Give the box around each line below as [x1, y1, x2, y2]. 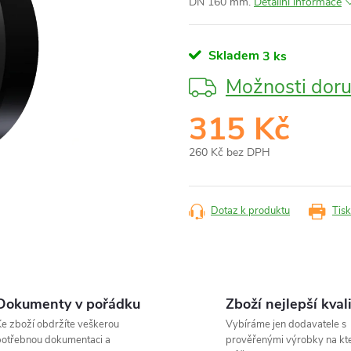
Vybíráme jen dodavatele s [226, 317, 346, 331]
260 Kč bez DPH [189, 144, 270, 160]
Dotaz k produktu [211, 204, 290, 218]
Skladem [208, 47, 259, 64]
